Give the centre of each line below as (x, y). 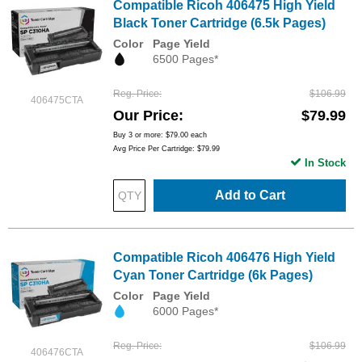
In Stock (325, 163)
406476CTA (57, 353)
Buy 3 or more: (139, 135)
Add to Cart (250, 196)
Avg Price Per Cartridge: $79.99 (166, 149)
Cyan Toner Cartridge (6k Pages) (213, 276)
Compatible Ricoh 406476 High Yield (224, 258)
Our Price (146, 116)
